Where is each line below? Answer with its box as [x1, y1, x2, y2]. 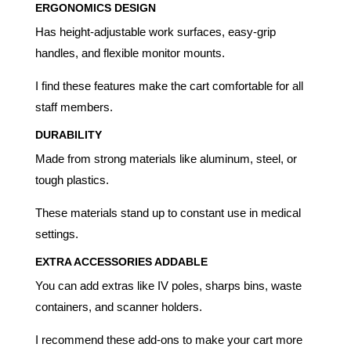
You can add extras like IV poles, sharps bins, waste [34, 278, 302, 292]
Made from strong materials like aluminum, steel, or [34, 151, 297, 165]
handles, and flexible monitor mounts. [34, 45, 225, 60]
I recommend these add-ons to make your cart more [34, 332, 302, 346]
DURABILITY [34, 128, 102, 141]
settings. [34, 226, 78, 241]
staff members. [34, 100, 113, 114]
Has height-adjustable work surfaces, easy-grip [34, 24, 276, 38]
